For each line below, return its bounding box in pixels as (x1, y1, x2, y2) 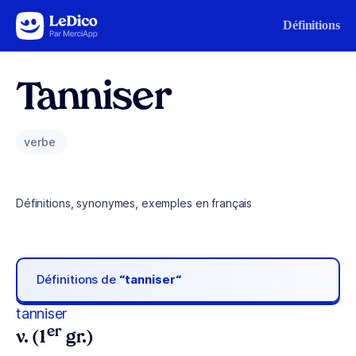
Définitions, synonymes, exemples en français (16, 196, 253, 210)
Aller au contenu (19, 15, 102, 29)
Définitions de (37, 272, 120, 288)
